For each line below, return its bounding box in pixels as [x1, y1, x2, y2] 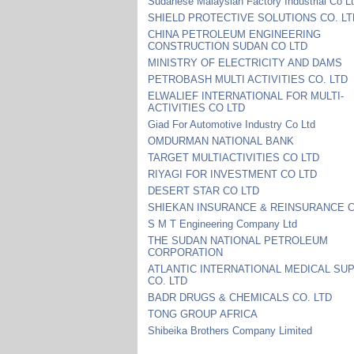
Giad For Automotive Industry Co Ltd [148, 118, 316, 130]
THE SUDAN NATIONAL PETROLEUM [148, 234, 329, 247]
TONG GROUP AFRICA [148, 307, 258, 320]
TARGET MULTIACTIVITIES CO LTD [148, 151, 320, 164]
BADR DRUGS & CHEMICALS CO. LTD [148, 291, 333, 303]
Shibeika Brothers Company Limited [148, 324, 313, 337]
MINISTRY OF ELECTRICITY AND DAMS [148, 56, 343, 69]
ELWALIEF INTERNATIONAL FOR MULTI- [148, 89, 345, 102]
